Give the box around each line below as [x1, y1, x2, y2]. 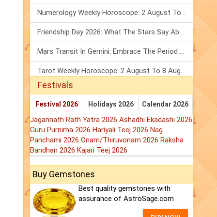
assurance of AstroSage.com [78, 194, 174, 203]
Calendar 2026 [142, 100, 189, 108]
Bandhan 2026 [30, 146, 77, 155]
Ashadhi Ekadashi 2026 [119, 115, 192, 124]
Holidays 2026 [88, 100, 134, 108]
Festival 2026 [35, 100, 78, 108]
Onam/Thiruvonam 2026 [81, 136, 160, 145]
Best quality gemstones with [78, 184, 170, 193]
